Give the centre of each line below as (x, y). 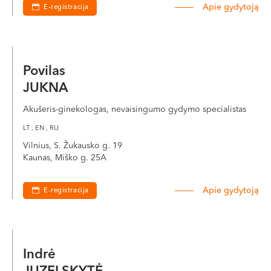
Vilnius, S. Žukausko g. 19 (73, 146)
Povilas (46, 71)
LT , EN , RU (41, 129)
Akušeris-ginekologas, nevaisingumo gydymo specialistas (135, 109)
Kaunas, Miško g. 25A (65, 158)
